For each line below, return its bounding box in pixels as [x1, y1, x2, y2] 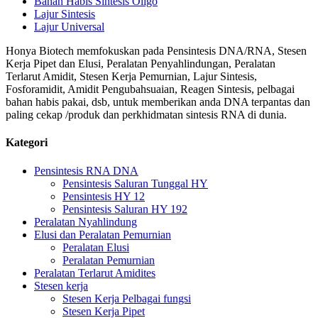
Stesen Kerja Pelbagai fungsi [62, 292, 191, 305]
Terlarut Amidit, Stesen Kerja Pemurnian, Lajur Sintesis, [6, 70, 257, 82]
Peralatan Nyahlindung [34, 215, 137, 228]
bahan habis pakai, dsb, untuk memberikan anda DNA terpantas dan [6, 96, 310, 108]
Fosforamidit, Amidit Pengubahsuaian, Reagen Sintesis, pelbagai [6, 83, 295, 95]
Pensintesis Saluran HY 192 [62, 202, 187, 215]
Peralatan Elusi [62, 241, 129, 253]
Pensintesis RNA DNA [34, 164, 138, 177]
